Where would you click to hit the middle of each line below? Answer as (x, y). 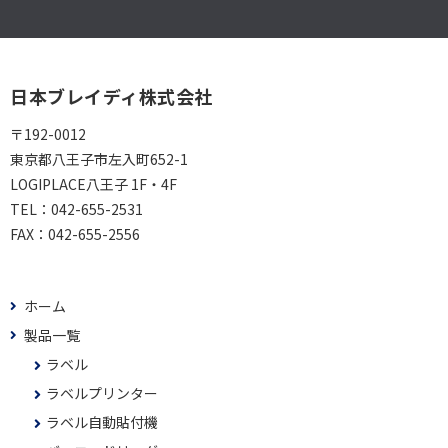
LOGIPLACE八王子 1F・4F (93, 184)
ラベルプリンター (102, 393)
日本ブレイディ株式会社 (111, 96)
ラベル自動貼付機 (102, 422)
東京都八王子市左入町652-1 (99, 159)
